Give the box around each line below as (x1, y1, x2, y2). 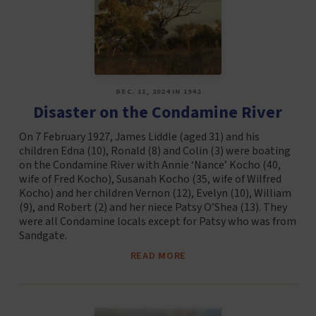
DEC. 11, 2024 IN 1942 (116, 86, 202, 97)
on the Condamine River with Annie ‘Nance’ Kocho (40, (18, 157, 281, 173)
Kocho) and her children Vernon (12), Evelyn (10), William (18, 185, 291, 201)
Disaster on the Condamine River (33, 99, 283, 125)
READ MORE (130, 248, 187, 263)
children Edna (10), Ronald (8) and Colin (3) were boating (18, 142, 291, 159)
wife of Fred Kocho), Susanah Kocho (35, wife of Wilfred (18, 171, 281, 187)
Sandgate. (18, 227, 67, 243)
